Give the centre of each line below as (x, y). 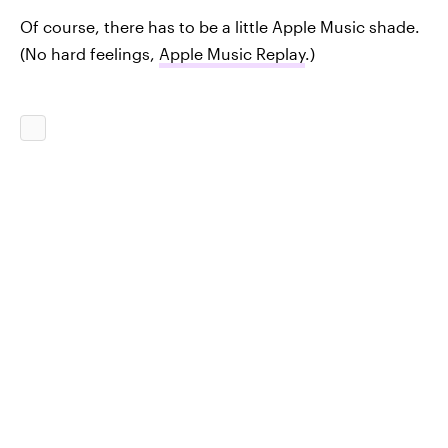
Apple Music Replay (232, 54)
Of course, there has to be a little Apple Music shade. (220, 27)
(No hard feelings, (89, 54)
